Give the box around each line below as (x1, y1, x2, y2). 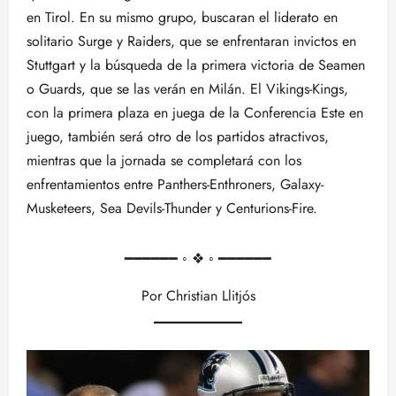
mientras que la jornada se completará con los (27, 150, 301, 171)
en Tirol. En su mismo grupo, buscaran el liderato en (27, 7, 338, 27)
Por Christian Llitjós (141, 286, 255, 306)
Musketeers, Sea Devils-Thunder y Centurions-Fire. (27, 198, 317, 218)
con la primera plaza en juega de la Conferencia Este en (27, 103, 363, 123)
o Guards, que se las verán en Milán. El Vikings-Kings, (27, 79, 348, 99)
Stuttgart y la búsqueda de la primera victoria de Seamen (27, 55, 365, 75)
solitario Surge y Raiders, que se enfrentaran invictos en (27, 31, 356, 51)
